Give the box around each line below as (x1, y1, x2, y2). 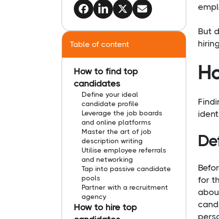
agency (82, 193, 107, 201)
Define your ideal (82, 90, 138, 99)
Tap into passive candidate (82, 165, 171, 173)
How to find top (74, 66, 138, 77)
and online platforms (82, 118, 151, 127)
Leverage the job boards (82, 109, 162, 117)
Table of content (70, 40, 129, 49)
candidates (74, 79, 120, 89)
